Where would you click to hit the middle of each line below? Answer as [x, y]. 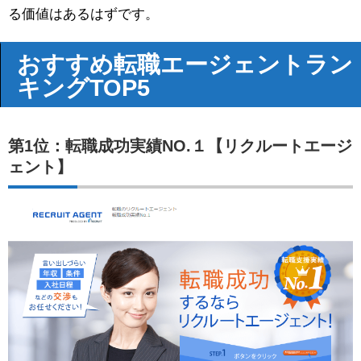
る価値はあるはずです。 [83, 14]
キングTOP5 [83, 87]
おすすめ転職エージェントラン [185, 64]
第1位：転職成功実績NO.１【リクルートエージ [180, 145]
